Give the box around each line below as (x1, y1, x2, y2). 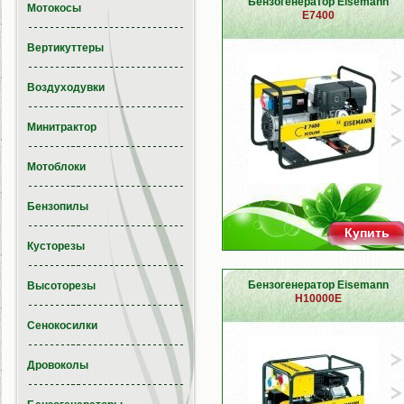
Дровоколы (27, 359, 88, 372)
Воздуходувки (27, 81, 105, 94)
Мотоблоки (27, 161, 86, 173)
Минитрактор (27, 121, 96, 133)
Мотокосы (27, 2, 81, 14)
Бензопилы (27, 200, 88, 213)
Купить (344, 225, 390, 240)
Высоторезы (27, 280, 96, 292)
